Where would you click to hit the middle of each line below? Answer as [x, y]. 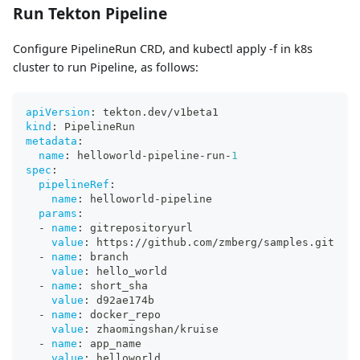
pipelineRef [74, 185]
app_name [112, 344]
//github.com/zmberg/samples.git [235, 243]
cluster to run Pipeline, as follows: [106, 67]
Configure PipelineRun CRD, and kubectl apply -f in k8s [163, 49]
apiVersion [58, 112]
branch [106, 257]
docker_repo [122, 315]
